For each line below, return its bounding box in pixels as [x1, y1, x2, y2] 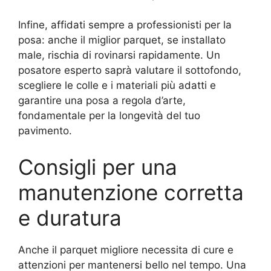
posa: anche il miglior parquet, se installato [18, 34, 226, 47]
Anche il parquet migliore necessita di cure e [18, 243, 233, 256]
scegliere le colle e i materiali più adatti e [18, 79, 216, 92]
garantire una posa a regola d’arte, [18, 94, 186, 107]
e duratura [18, 204, 122, 230]
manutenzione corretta [18, 179, 244, 205]
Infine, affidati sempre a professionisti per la [18, 19, 232, 31]
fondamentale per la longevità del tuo [18, 109, 200, 122]
